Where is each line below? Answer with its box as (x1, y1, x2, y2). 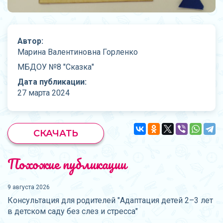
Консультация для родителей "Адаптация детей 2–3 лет (7, 196, 213, 206)
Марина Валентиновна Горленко (17, 47, 138, 57)
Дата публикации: (17, 77, 87, 87)
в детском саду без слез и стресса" (7, 207, 138, 217)
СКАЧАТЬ (33, 128, 78, 139)
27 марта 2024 (17, 88, 70, 98)
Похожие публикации (7, 152, 126, 176)
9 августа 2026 (7, 184, 50, 191)
